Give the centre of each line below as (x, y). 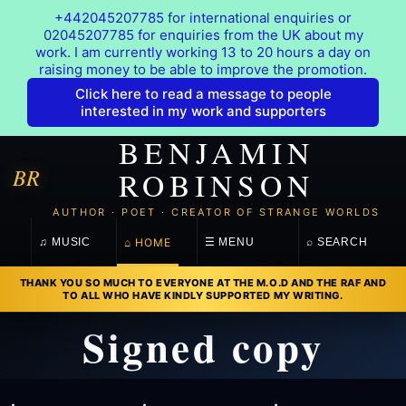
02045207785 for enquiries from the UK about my (203, 35)
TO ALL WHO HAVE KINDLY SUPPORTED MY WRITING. (203, 295)
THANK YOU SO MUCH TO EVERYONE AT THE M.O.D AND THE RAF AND (203, 283)
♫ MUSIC (65, 242)
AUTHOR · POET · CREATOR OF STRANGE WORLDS (217, 212)
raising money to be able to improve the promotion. (203, 69)
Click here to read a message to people (203, 94)
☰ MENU (230, 242)
